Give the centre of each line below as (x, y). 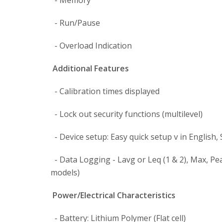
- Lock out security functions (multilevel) (127, 114)
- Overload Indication (91, 46)
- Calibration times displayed (105, 91)
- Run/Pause (75, 23)
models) (65, 172)
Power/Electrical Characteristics (114, 195)
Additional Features (91, 68)
